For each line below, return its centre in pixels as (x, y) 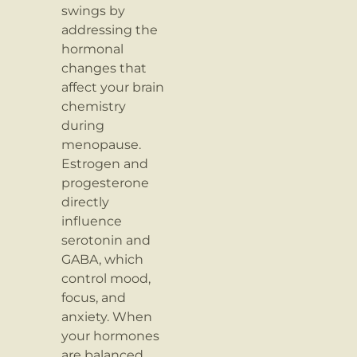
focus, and (94, 297)
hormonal (93, 49)
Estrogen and (105, 163)
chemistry (94, 106)
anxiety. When (107, 316)
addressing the (110, 29)
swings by (94, 10)
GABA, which (103, 259)
